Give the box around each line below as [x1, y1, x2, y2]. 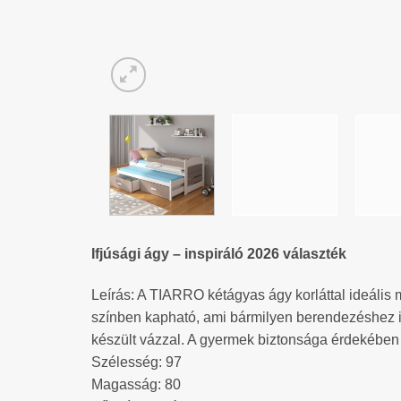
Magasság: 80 [91, 376, 181, 392]
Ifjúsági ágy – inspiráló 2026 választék [91, 245, 346, 261]
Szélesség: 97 [91, 354, 182, 370]
